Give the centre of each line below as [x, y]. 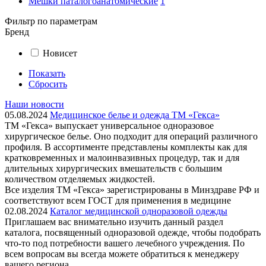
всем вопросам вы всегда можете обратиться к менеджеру [122, 254]
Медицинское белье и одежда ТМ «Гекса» [135, 115]
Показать [47, 73]
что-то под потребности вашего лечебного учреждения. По [125, 243]
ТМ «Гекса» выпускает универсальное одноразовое [109, 126]
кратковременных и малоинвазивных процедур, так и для [122, 158]
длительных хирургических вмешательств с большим [113, 168]
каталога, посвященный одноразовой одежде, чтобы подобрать [133, 232]
